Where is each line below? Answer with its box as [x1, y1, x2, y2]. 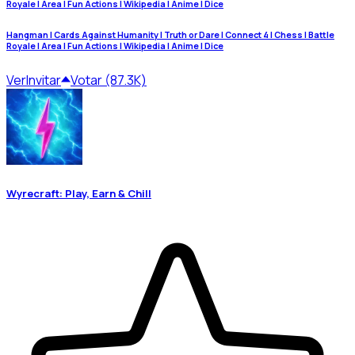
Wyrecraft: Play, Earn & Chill [6, 185, 151, 200]
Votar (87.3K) [71, 71, 147, 89]
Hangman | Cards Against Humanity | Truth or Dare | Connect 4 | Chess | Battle [6, 29, 334, 40]
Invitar [26, 71, 61, 89]
